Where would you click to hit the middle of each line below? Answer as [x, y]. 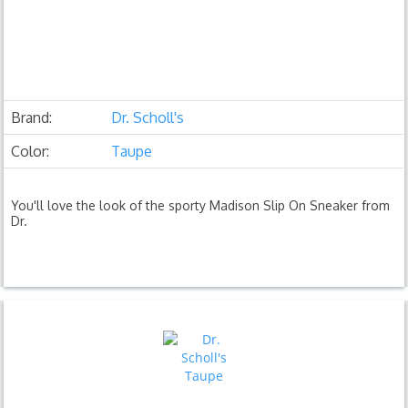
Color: [31, 151]
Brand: [32, 117]
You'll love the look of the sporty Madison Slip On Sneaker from [201, 205]
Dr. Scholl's [148, 117]
